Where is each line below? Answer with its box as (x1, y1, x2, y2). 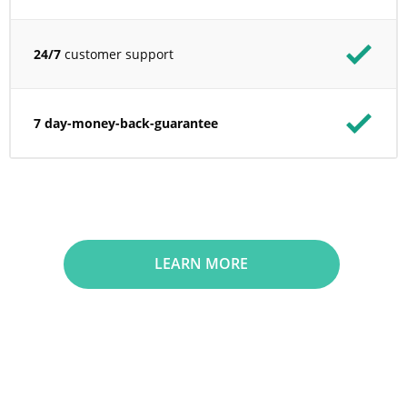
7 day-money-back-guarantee (34, 114, 218, 132)
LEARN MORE (154, 253, 249, 273)
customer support (61, 45, 174, 63)
